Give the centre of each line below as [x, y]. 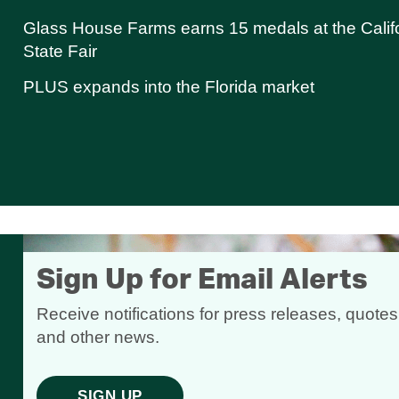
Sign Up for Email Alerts [202, 280]
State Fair [60, 52]
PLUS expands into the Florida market [169, 87]
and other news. [98, 338]
